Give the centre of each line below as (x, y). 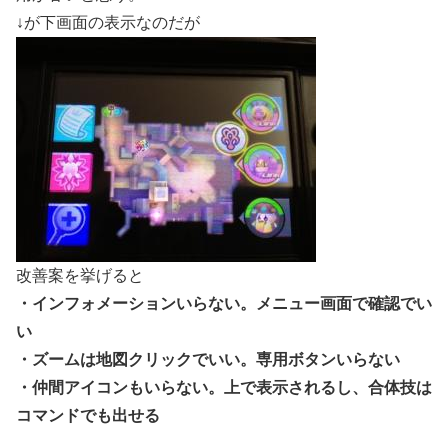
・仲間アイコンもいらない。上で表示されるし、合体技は (224, 387)
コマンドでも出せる (88, 415)
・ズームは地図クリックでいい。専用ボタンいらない (208, 359)
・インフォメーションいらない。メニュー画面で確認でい (224, 303)
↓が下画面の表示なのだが (108, 22)
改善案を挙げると (80, 275)
